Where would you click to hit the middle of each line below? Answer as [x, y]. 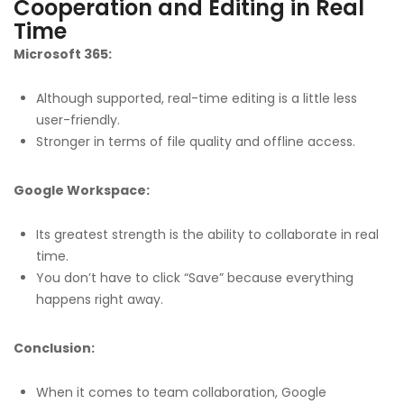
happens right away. [100, 300]
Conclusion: [54, 349]
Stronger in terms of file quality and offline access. [196, 142]
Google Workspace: [82, 191]
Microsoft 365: [63, 55]
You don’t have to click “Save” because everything [195, 278]
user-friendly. [78, 120]
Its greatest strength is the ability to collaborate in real [207, 235]
